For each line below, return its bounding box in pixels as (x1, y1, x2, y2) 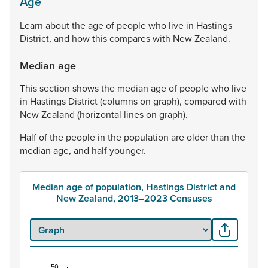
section (39, 81, 72, 95)
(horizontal (77, 108, 124, 121)
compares (109, 32, 153, 45)
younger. (109, 144, 146, 157)
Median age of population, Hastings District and (32, 180, 236, 194)
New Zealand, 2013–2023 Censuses (56, 191, 212, 205)
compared (184, 95, 229, 108)
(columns (100, 95, 140, 108)
